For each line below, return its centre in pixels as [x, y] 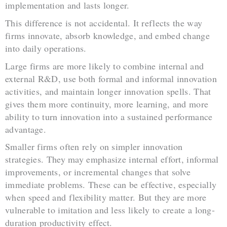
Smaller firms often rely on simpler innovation [94, 147]
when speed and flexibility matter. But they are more [106, 197]
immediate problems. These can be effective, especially [111, 185]
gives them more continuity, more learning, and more [107, 104]
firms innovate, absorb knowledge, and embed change [107, 35]
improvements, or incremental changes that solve [98, 172]
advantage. [26, 129]
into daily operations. [46, 48]
